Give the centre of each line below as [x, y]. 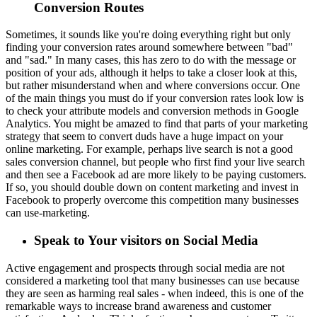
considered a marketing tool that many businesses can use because [152, 280]
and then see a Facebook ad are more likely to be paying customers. [156, 175]
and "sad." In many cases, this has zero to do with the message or [151, 60]
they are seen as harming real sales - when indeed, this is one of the [155, 293]
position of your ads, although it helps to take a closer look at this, [151, 73]
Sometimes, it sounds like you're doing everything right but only [148, 35]
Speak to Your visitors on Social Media [146, 241]
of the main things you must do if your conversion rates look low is [155, 98]
